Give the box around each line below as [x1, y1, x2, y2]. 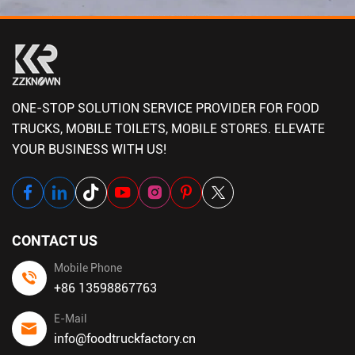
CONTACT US [12, 231, 97, 249]
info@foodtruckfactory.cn [53, 330, 196, 346]
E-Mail [53, 311, 87, 325]
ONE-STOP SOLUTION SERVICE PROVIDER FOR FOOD [12, 100, 319, 116]
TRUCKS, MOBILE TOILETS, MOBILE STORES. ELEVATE [12, 120, 325, 136]
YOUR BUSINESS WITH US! [12, 141, 166, 157]
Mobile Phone [53, 261, 122, 274]
